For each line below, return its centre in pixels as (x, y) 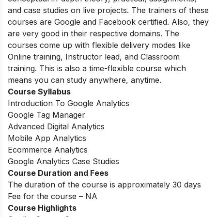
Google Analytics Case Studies (63, 161)
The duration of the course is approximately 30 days (104, 184)
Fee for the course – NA (53, 196)
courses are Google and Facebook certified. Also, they (108, 22)
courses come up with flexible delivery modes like (99, 45)
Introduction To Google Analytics (69, 103)
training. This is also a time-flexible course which (97, 68)
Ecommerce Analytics (48, 149)
